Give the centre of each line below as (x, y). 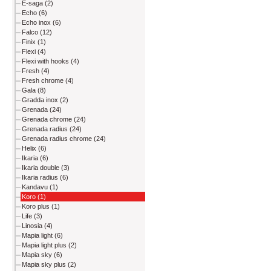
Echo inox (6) (41, 23)
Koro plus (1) (41, 207)
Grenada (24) (42, 110)
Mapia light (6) (42, 236)
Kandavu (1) (40, 187)
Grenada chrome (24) (54, 119)
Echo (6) (34, 13)
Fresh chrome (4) (48, 81)
